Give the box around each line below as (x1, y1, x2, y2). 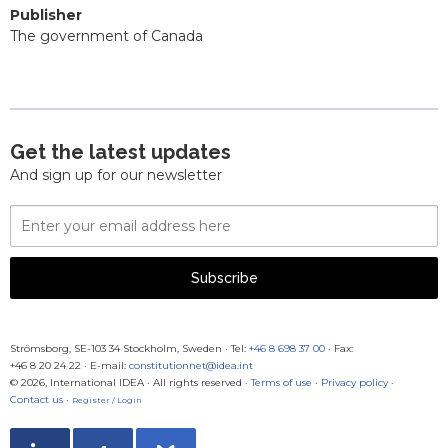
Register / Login (72, 395, 142, 406)
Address (9, 252, 65, 271)
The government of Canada (10, 27, 203, 46)
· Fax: (325, 342, 353, 356)
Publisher (10, 6, 82, 25)
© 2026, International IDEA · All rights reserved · (10, 376, 248, 390)
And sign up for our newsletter (10, 166, 222, 185)
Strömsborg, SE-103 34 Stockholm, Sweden (10, 342, 222, 356)
